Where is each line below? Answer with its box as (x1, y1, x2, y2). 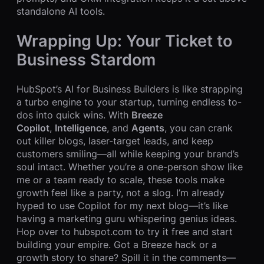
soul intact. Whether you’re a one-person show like (16, 160, 243, 173)
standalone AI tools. (16, 5, 105, 18)
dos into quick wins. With (16, 108, 131, 121)
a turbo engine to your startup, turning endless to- (16, 95, 242, 108)
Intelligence (55, 121, 107, 134)
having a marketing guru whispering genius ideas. (16, 212, 237, 225)
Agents (131, 121, 164, 134)
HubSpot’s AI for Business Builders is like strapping (16, 82, 243, 95)
